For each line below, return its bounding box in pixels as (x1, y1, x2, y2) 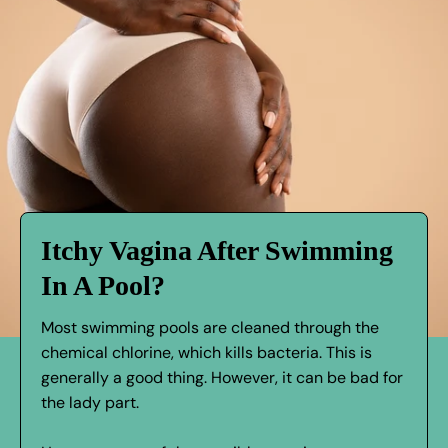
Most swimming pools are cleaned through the (41, 317, 379, 339)
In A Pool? (41, 270, 165, 302)
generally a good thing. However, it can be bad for (41, 367, 403, 389)
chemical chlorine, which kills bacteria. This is (41, 342, 372, 364)
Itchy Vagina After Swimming (41, 235, 393, 267)
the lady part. (41, 392, 139, 414)
